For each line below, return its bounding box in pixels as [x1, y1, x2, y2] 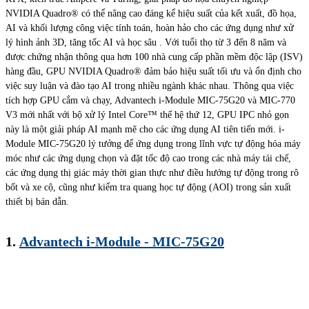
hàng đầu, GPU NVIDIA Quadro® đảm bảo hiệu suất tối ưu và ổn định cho [6, 66, 301, 77]
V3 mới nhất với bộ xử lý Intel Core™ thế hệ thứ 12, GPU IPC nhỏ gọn [6, 109, 289, 120]
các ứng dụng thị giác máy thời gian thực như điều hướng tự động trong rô [6, 167, 299, 178]
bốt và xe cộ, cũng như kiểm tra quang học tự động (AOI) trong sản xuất [6, 181, 291, 192]
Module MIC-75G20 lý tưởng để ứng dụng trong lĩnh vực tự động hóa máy [6, 138, 301, 149]
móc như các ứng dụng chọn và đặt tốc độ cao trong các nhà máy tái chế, [6, 152, 291, 163]
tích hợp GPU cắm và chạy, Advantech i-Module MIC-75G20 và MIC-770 [6, 94, 295, 106]
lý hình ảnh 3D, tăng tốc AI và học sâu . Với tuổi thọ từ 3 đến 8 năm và [6, 37, 286, 48]
